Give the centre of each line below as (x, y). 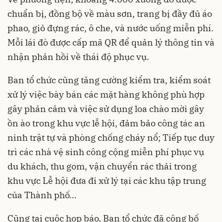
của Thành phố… (42, 195)
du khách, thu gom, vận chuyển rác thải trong (102, 166)
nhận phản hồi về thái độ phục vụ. (78, 56)
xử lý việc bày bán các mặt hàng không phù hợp (106, 94)
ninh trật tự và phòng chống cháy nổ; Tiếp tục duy (111, 137)
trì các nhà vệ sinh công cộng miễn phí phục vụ (106, 152)
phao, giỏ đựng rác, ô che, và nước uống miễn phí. (111, 28)
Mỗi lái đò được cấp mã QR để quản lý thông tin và (111, 42)
